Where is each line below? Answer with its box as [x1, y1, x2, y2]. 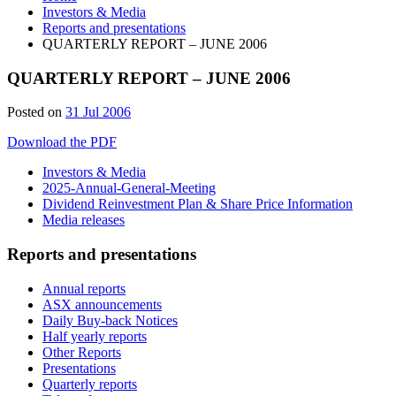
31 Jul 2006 [65, 104, 131, 120]
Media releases [42, 212, 125, 228]
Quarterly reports [42, 376, 137, 392]
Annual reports [42, 280, 126, 296]
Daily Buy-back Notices [42, 312, 178, 328]
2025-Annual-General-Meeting [42, 180, 216, 196]
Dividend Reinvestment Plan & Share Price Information [42, 196, 353, 212]
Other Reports [42, 344, 121, 360]
